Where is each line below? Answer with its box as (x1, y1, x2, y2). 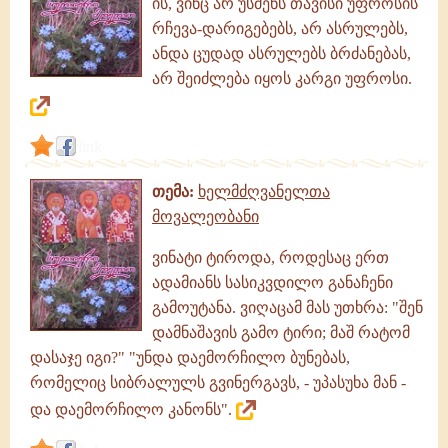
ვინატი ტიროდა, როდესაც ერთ (152, 249, 389, 266)
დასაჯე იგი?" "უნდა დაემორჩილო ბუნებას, (30, 349, 350, 366)
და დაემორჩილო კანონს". (30, 401, 236, 418)
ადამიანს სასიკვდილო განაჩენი (152, 274, 393, 291)
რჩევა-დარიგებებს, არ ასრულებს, (152, 20, 408, 37)
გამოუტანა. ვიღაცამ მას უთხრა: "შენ (152, 299, 423, 316)
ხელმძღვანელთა (198, 183, 330, 200)
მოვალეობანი (152, 208, 259, 225)
